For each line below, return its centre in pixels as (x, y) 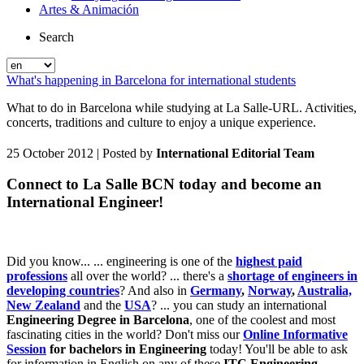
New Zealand (43, 305)
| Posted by (125, 153)
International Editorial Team (235, 153)
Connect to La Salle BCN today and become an (164, 184)
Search (56, 37)
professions (37, 276)
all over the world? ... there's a (147, 276)
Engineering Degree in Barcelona (98, 320)
